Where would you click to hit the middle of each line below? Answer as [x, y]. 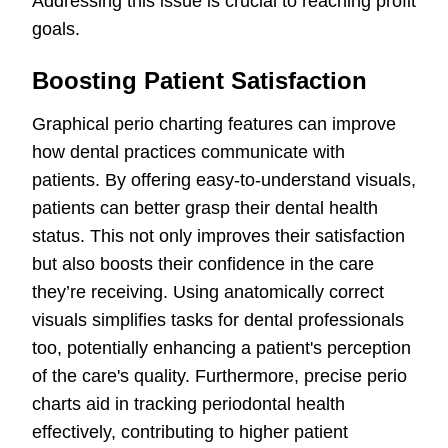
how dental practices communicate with [188, 152]
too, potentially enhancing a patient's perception [221, 348]
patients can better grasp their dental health [205, 208]
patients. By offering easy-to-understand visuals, [224, 180]
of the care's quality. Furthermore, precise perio [219, 376]
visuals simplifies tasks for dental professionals [218, 320]
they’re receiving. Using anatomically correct [208, 292]
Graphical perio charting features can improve [214, 124]
